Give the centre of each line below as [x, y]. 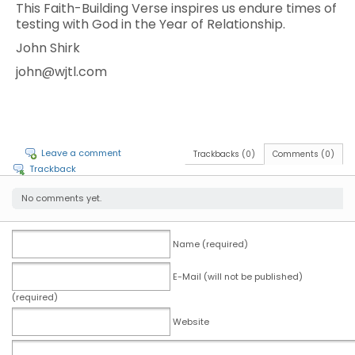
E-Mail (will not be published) [238, 277]
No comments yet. [61, 198]
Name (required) [210, 244]
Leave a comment [81, 153]
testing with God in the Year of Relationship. [151, 24]
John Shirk [48, 48]
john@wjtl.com [61, 72]
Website [191, 322]
